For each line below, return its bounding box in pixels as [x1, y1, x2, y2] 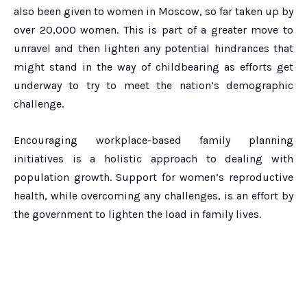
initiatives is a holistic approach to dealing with [14, 151, 293, 165]
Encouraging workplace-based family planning [14, 133, 293, 147]
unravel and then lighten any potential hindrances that [14, 41, 293, 55]
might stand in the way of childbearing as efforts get [14, 60, 293, 73]
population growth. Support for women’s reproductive [14, 170, 293, 184]
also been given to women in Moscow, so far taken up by [14, 4, 293, 18]
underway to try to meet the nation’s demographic [14, 78, 293, 92]
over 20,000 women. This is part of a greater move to [14, 23, 293, 36]
